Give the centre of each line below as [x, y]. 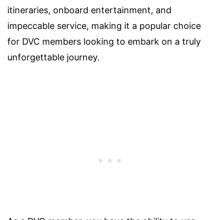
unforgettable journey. [54, 57]
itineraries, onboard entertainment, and [89, 10]
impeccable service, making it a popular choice [104, 26]
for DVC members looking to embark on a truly [104, 42]
